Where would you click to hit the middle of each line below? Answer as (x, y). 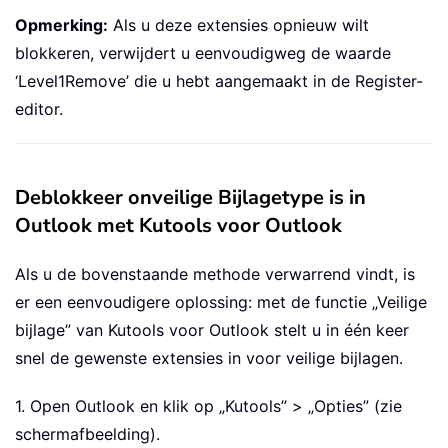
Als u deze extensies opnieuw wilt (238, 24)
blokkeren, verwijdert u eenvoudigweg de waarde (203, 52)
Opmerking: (61, 24)
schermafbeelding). (87, 433)
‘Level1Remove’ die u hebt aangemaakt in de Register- (219, 80)
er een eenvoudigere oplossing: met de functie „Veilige (221, 301)
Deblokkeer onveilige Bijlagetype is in (190, 197)
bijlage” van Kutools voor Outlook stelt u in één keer (212, 329)
